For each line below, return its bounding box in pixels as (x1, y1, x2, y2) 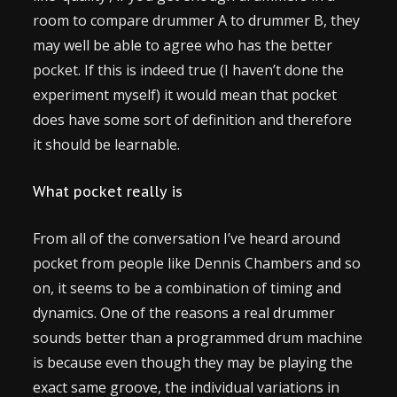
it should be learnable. (33, 135, 181, 154)
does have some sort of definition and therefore (33, 110, 353, 129)
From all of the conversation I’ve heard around (33, 229, 341, 248)
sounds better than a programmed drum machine (33, 328, 363, 347)
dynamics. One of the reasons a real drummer (33, 303, 336, 323)
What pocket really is (33, 183, 183, 200)
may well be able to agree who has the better (33, 35, 333, 55)
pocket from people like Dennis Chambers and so (33, 253, 362, 273)
